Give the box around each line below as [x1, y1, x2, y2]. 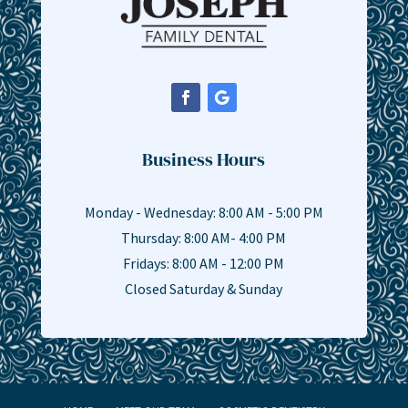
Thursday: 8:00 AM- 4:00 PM [121, 228, 287, 247]
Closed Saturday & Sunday [125, 279, 283, 298]
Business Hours [142, 146, 266, 172]
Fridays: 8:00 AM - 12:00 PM [123, 253, 285, 272]
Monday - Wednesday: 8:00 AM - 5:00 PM [84, 202, 323, 221]
